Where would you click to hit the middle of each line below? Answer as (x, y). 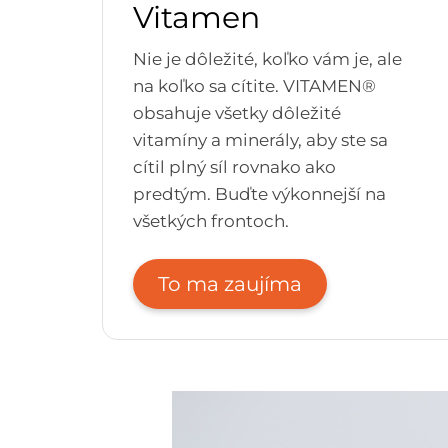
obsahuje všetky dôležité (237, 112)
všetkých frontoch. (211, 220)
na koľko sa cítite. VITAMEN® (254, 85)
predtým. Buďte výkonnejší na (259, 193)
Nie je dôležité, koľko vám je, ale (267, 58)
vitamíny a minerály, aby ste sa (260, 139)
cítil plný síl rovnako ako (234, 166)
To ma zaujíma (230, 283)
